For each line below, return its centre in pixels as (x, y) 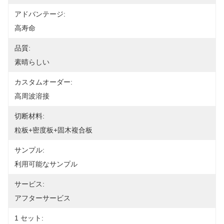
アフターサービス (42, 198)
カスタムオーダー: (43, 82)
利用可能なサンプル (46, 164)
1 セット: (29, 218)
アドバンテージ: (40, 14)
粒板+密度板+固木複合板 (53, 130)
